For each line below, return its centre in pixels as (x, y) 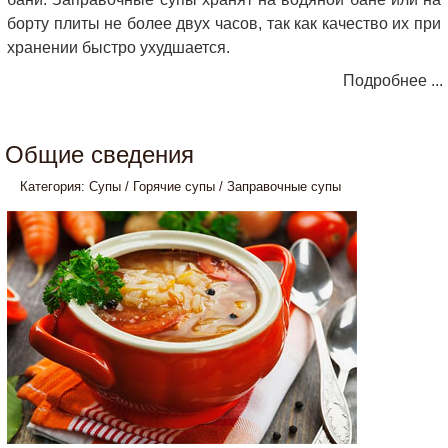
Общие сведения (99, 154)
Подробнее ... (393, 80)
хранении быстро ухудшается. (118, 47)
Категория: (54, 186)
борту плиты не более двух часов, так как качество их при (224, 23)
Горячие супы (174, 186)
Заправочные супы (284, 186)
